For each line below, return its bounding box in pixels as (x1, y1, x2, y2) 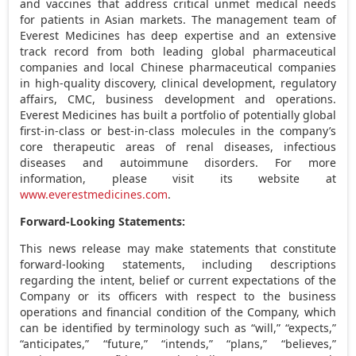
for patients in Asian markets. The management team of (20, 11, 336, 27)
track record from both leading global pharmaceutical (20, 43, 336, 59)
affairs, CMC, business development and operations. (20, 91, 336, 106)
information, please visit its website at (20, 170, 336, 186)
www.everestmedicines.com (20, 186, 168, 202)
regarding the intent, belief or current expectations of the (20, 272, 336, 288)
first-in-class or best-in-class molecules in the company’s (20, 122, 336, 138)
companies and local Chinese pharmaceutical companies (20, 59, 336, 75)
